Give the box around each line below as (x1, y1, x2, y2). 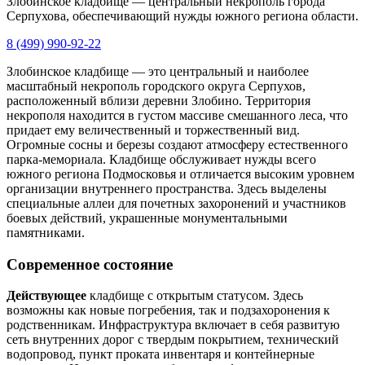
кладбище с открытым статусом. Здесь (86, 288, 303, 303)
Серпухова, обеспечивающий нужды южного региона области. (7, 8, 358, 23)
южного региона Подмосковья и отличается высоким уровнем (7, 166, 354, 181)
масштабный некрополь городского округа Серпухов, (7, 78, 306, 93)
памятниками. (7, 225, 85, 240)
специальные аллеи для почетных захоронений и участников (7, 196, 346, 210)
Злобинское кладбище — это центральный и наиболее (7, 64, 309, 78)
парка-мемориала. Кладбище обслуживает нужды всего (7, 152, 316, 166)
